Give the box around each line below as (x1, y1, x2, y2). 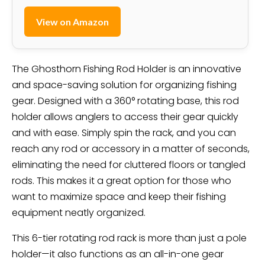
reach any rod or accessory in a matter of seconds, (12, 141, 250, 156)
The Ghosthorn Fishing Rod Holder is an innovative (12, 62, 241, 76)
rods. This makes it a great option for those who (12, 173, 231, 188)
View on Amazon (36, 15, 109, 27)
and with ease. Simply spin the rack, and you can (12, 125, 236, 140)
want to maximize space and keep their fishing (12, 189, 226, 203)
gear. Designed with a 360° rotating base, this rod (12, 93, 239, 108)
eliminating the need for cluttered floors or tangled (12, 157, 245, 172)
